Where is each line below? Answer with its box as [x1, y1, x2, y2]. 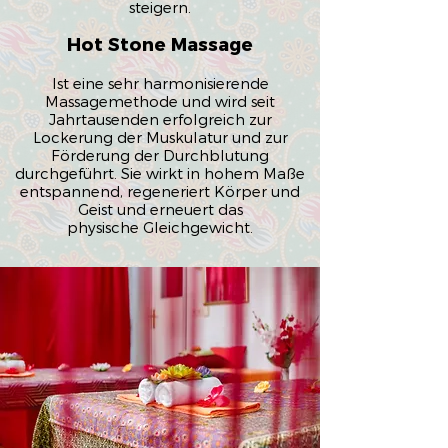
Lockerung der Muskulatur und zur [32, 128, 288, 146]
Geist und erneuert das [77, 200, 243, 218]
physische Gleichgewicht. [67, 218, 253, 236]
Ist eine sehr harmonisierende [51, 74, 269, 92]
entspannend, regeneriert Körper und [20, 182, 300, 200]
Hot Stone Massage [67, 34, 253, 56]
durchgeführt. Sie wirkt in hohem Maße [15, 164, 305, 182]
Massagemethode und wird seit [45, 92, 275, 110]
